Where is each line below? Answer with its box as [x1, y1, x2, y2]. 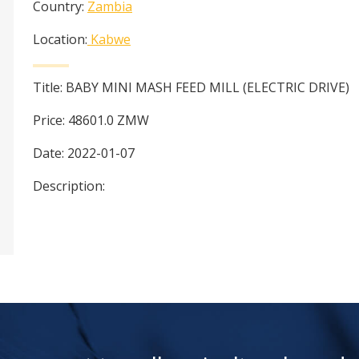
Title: [33, 79, 66, 97]
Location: [33, 30, 87, 49]
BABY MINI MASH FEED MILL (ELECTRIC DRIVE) [66, 79, 349, 97]
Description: [33, 177, 105, 196]
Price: [33, 111, 68, 130]
